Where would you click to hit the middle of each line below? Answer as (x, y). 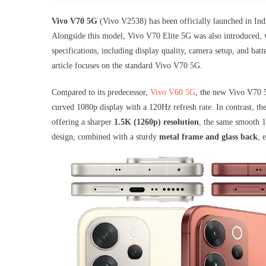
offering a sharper (83, 122)
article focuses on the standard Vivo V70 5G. (127, 65)
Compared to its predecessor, (101, 92)
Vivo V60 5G (173, 92)
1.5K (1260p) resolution (156, 122)
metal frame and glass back (208, 137)
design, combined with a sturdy (105, 137)
